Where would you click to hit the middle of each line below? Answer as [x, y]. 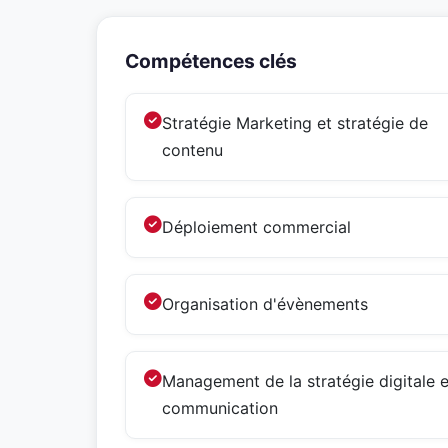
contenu [192, 150]
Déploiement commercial [256, 227]
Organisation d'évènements [265, 304]
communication [220, 408]
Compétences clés [211, 61]
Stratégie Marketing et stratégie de [295, 123]
